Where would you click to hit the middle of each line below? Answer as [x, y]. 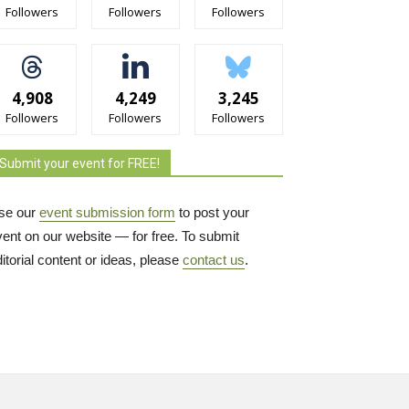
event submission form [107, 213]
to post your [212, 213]
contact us [214, 260]
